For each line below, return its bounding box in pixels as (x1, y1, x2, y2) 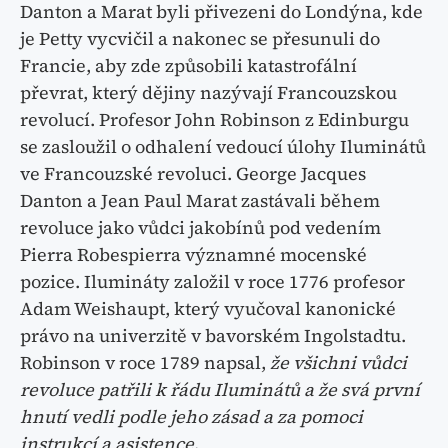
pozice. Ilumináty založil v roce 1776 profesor (20, 269, 405, 295)
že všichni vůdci (270, 350, 407, 376)
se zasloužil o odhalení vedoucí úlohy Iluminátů (20, 134, 426, 160)
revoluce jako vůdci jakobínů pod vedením (20, 215, 381, 241)
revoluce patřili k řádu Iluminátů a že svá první (20, 377, 420, 403)
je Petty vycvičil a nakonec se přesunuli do (20, 26, 380, 52)
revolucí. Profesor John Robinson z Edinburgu (20, 107, 409, 133)
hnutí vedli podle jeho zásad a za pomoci (20, 404, 363, 430)
